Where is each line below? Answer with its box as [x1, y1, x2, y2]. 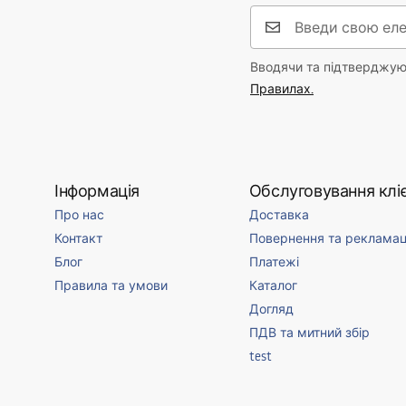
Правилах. [250, 81, 314, 97]
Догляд [248, 301, 294, 317]
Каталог [248, 277, 297, 294]
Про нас [54, 207, 104, 223]
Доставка [248, 207, 309, 223]
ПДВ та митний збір [248, 324, 370, 341]
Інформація [54, 179, 140, 201]
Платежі [248, 254, 299, 270]
